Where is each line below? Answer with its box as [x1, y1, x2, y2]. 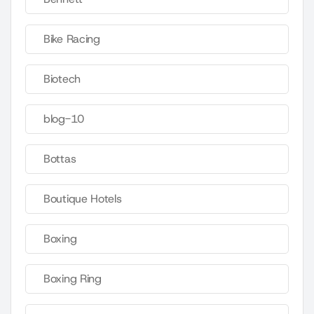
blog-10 [43, 111, 84, 127]
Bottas [43, 151, 76, 167]
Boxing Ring [43, 271, 102, 287]
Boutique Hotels [43, 191, 122, 207]
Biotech [43, 71, 81, 87]
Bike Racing [43, 32, 100, 47]
